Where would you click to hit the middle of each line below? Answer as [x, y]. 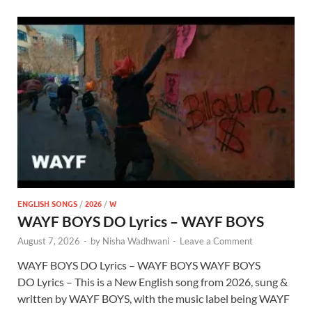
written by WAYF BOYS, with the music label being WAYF [154, 298]
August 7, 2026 [49, 241]
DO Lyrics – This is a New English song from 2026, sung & [153, 281]
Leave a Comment [216, 241]
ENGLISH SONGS [47, 203]
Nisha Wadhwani [136, 241]
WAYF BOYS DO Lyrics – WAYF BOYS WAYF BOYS [139, 265]
